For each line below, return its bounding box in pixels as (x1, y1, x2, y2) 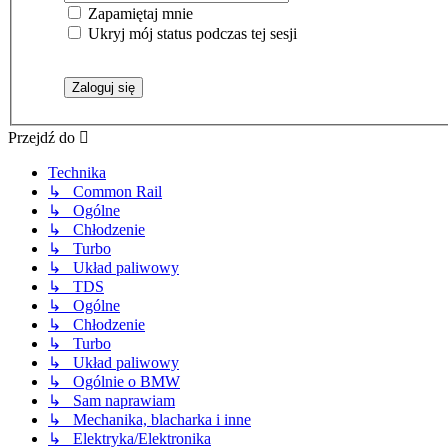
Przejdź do (8, 129, 75, 147)
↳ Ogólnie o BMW (48, 373, 180, 391)
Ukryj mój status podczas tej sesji (84, 25, 297, 43)
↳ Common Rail (48, 183, 162, 201)
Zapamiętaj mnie (84, 5, 193, 23)
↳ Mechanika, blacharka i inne (48, 411, 251, 429)
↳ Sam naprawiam (48, 392, 175, 410)
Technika (48, 164, 106, 182)
